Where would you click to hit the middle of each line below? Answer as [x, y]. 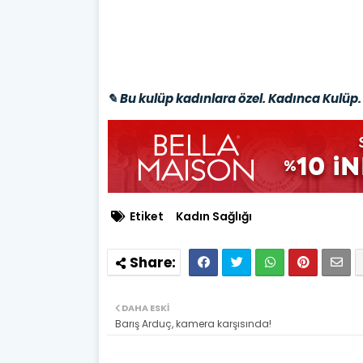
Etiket [147, 216]
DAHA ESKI [145, 307]
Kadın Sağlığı [214, 216]
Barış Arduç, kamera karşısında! [193, 323]
